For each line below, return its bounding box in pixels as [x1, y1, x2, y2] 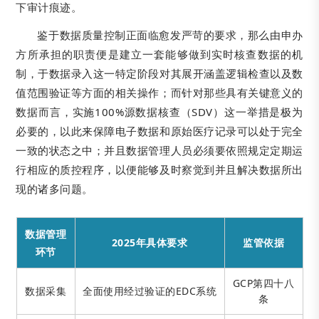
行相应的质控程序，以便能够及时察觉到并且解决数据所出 [16, 162, 303, 177]
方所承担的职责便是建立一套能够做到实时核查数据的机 [16, 46, 303, 61]
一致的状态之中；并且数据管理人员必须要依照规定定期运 [16, 142, 303, 157]
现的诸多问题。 [16, 181, 93, 196]
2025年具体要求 [111, 235, 188, 249]
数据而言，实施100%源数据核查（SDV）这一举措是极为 [16, 104, 303, 119]
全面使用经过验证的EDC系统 [83, 283, 216, 298]
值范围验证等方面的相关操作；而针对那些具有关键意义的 [16, 85, 303, 100]
